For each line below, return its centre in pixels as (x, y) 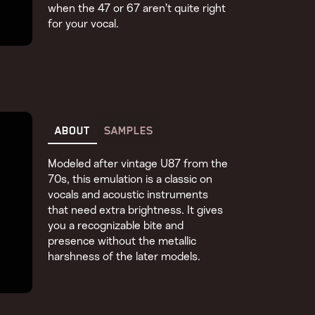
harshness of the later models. (124, 256)
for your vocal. (84, 24)
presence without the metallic (122, 241)
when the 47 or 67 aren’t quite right (137, 9)
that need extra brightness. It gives (136, 210)
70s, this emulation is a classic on (130, 179)
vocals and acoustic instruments (128, 194)
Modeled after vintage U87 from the (138, 163)
